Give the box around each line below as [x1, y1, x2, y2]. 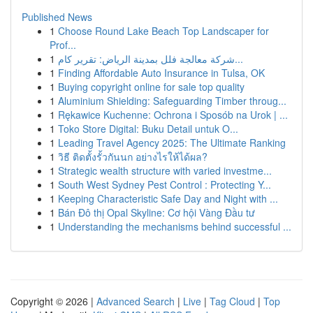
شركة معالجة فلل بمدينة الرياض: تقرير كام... [235, 52, 243, 66]
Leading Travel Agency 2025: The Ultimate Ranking [58, 136, 286, 150]
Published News [22, 10, 92, 24]
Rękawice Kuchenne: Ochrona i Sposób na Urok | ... [58, 108, 288, 122]
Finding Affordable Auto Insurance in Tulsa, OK [58, 66, 265, 80]
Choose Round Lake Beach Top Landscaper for [58, 24, 269, 38]
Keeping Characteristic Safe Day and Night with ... [58, 191, 278, 205]
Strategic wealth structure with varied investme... [58, 163, 272, 177]
